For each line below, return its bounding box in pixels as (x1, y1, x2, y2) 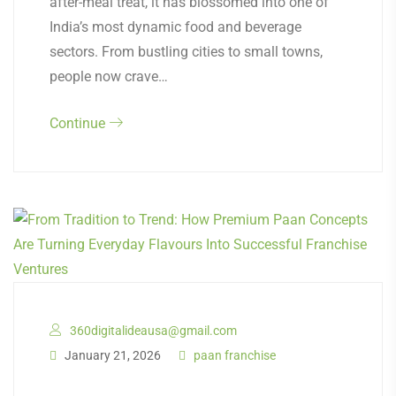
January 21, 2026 (62, 348, 161, 363)
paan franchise (194, 348, 276, 363)
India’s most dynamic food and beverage (49, 19, 301, 36)
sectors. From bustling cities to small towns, (49, 43, 323, 61)
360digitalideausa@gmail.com (70, 324, 237, 339)
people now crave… (49, 68, 168, 86)
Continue (49, 115, 109, 133)
